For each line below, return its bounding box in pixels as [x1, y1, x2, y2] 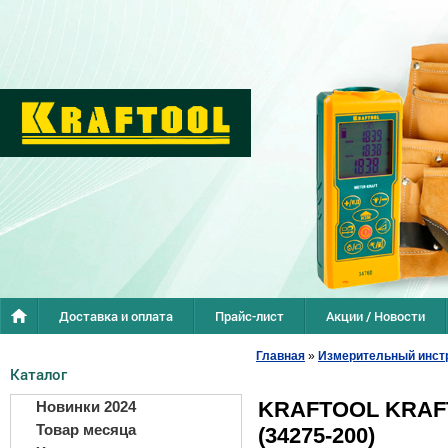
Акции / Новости [326, 307, 425, 325]
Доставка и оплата [59, 307, 173, 325]
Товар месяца [36, 421, 136, 438]
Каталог [10, 364, 67, 384]
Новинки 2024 [36, 398, 136, 415]
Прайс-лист [215, 307, 284, 325]
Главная [256, 349, 305, 363]
